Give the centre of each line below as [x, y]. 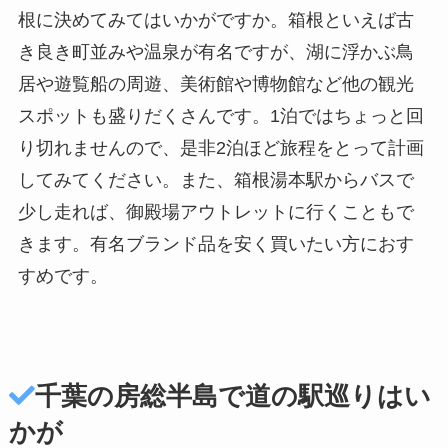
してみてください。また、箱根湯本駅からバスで [215, 180]
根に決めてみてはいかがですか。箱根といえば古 [215, 20]
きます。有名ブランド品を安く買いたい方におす [215, 244]
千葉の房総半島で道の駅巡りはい [232, 396]
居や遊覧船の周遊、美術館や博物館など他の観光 [215, 84]
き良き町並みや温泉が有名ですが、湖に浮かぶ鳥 [215, 52]
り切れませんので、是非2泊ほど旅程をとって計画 [220, 148]
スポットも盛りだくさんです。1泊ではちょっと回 [220, 116]
